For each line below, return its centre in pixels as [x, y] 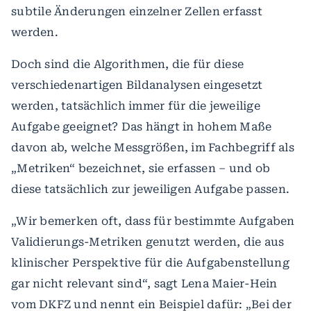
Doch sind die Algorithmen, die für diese [127, 64]
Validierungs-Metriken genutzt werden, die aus [148, 242]
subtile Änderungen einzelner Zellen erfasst [137, 11]
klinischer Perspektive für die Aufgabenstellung [150, 263]
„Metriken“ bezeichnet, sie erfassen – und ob [141, 168]
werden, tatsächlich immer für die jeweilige [136, 106]
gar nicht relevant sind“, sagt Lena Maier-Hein [144, 284]
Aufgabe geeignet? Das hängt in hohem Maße [142, 127]
